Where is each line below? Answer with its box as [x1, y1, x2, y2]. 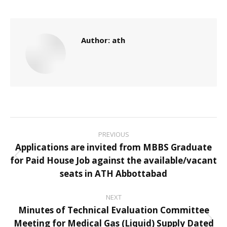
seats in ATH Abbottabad [60, 168, 167, 180]
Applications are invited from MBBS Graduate [15, 141, 212, 154]
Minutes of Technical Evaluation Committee [18, 204, 209, 216]
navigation [10, 138, 103, 163]
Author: [81, 35, 110, 46]
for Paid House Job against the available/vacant [10, 155, 217, 167]
